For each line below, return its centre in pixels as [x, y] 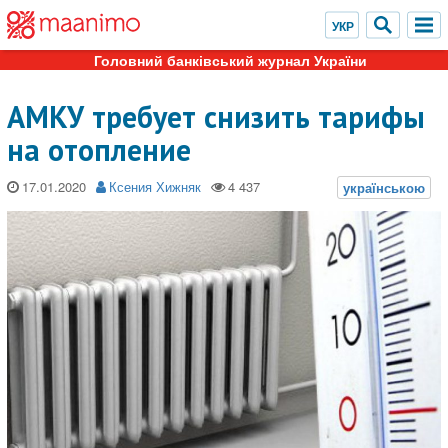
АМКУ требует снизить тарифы [216, 116]
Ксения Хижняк [155, 186]
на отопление [99, 149]
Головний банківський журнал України [230, 60]
